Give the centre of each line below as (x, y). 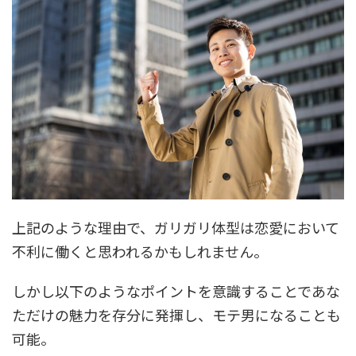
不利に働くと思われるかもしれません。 (140, 252)
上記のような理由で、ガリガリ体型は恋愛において (176, 228)
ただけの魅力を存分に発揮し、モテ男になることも (176, 315)
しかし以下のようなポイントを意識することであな (176, 291)
